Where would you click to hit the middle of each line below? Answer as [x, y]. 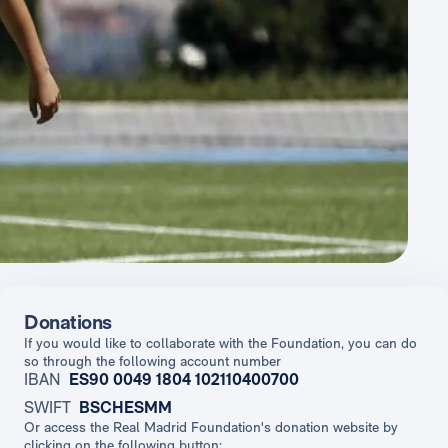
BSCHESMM [125, 408]
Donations [68, 322]
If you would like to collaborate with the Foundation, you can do [220, 343]
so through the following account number [152, 361]
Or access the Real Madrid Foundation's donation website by [211, 427]
